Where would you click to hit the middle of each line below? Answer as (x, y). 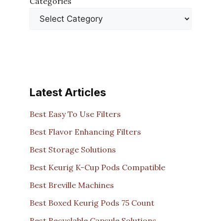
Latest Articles (68, 92)
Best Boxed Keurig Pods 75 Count (92, 203)
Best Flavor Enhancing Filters (85, 132)
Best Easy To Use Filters (75, 114)
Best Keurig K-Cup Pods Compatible (97, 167)
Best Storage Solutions (73, 150)
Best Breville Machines (72, 185)
